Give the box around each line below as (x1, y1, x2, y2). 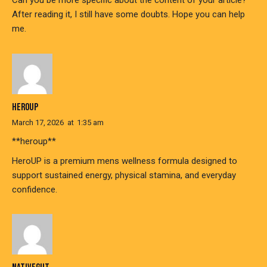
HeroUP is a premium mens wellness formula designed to (12, 155, 237, 166)
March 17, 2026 (12, 117, 64, 127)
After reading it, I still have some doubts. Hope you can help (12, 9, 245, 20)
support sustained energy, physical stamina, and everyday (12, 169, 236, 181)
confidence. (12, 184, 57, 195)
